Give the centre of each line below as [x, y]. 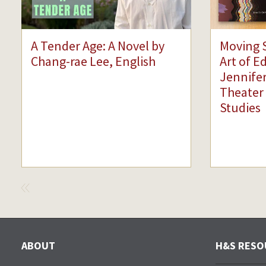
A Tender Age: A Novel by [98, 46]
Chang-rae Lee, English [94, 61]
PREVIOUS [54, 191]
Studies [240, 108]
